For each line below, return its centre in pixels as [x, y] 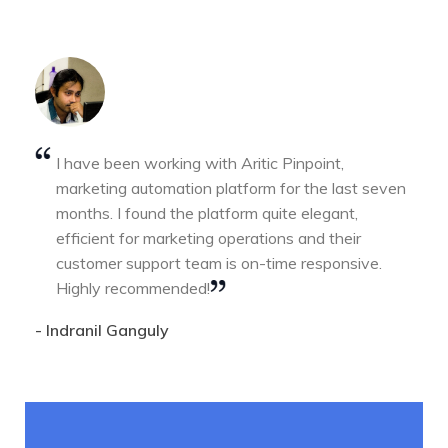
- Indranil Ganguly [102, 330]
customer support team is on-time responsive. [219, 263]
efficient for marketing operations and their [208, 238]
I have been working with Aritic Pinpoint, [200, 163]
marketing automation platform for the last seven [231, 188]
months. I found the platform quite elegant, [207, 213]
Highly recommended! [133, 288]
